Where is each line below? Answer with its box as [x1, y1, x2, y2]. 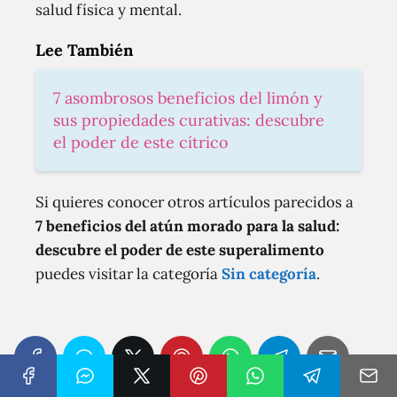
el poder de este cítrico [53, 132, 229, 153]
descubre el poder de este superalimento [35, 240, 324, 261]
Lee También [35, 40, 133, 61]
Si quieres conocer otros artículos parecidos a [35, 192, 354, 213]
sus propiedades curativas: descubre [53, 110, 324, 131]
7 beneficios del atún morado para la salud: [35, 216, 339, 237]
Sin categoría [222, 264, 316, 284]
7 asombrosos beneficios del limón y [53, 88, 323, 109]
